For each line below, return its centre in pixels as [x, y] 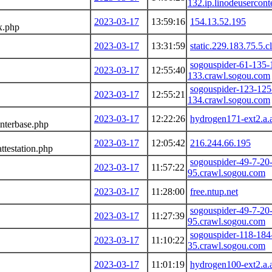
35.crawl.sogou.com [226, 245]
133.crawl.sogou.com [229, 75]
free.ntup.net [214, 191]
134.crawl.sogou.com [229, 100]
